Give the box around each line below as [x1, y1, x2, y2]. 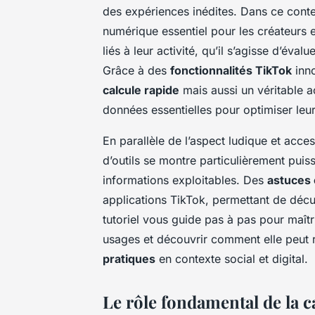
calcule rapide [103, 82, 179, 97]
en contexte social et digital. [155, 251, 308, 266]
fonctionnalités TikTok [170, 63, 292, 77]
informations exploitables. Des [103, 172, 267, 187]
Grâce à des [103, 63, 170, 77]
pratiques [103, 251, 155, 266]
